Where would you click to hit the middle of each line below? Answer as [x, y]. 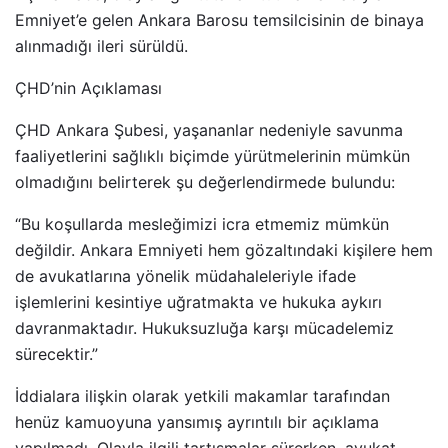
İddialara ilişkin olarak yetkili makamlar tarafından [202, 395]
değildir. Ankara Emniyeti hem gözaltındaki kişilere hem [224, 249]
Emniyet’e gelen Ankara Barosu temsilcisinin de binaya [219, 19]
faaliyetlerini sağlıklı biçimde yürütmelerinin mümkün [212, 155]
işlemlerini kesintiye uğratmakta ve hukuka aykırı [198, 301]
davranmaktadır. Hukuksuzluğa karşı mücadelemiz [204, 327]
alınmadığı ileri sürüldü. [101, 45]
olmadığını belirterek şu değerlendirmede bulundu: [205, 181]
